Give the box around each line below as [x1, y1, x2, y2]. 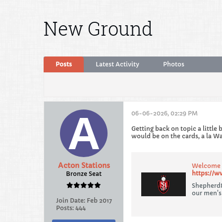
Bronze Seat [66, 170, 102, 177]
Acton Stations [57, 161, 110, 170]
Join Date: [55, 197, 85, 204]
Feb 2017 [86, 197, 112, 204]
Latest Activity [96, 60, 139, 68]
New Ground [44, 16, 153, 41]
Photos [163, 60, 184, 68]
